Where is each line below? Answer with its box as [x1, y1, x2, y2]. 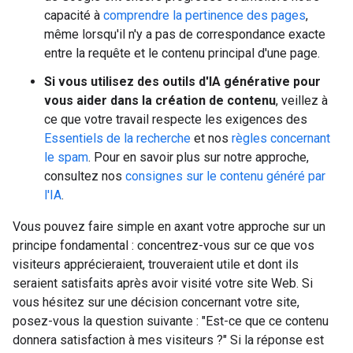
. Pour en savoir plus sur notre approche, [88, 150, 309, 165]
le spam [44, 150, 88, 165]
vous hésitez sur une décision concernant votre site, [13, 295, 299, 310]
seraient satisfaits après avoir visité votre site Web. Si [13, 276, 313, 291]
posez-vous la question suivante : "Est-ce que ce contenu [13, 314, 329, 329]
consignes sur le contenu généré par [125, 169, 325, 184]
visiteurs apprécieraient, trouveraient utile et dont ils [13, 257, 299, 272]
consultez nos [44, 169, 125, 184]
